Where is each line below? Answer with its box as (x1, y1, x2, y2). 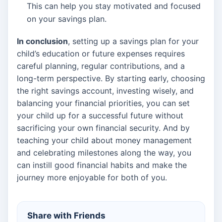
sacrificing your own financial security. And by (17, 123, 190, 133)
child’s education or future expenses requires (17, 49, 185, 59)
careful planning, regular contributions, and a (17, 61, 185, 71)
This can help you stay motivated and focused (27, 1, 201, 11)
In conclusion (17, 36, 68, 47)
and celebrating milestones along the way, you (17, 148, 191, 158)
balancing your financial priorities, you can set (17, 98, 190, 109)
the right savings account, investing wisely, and (17, 86, 194, 96)
